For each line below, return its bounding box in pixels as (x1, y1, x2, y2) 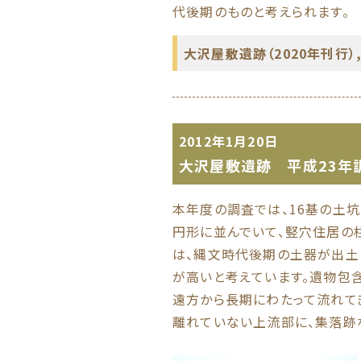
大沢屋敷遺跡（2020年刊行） (184, 44, 356, 63)
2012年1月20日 (179, 131, 278, 151)
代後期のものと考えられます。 (172, 2, 350, 21)
